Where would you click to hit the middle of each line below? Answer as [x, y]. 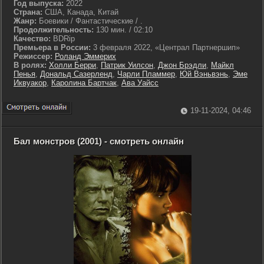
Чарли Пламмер [146, 74]
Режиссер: [34, 56]
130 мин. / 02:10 [123, 30]
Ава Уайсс [140, 83]
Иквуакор [30, 83]
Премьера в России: [52, 47]
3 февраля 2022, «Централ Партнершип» [165, 47]
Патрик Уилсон [127, 65]
